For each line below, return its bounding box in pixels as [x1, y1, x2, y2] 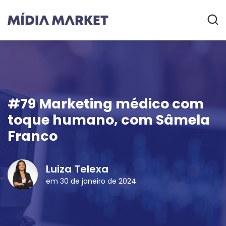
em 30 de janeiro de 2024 [46, 176, 136, 186]
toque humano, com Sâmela [8, 110, 210, 129]
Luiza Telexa [46, 161, 108, 176]
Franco [8, 127, 58, 145]
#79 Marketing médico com [8, 94, 204, 113]
